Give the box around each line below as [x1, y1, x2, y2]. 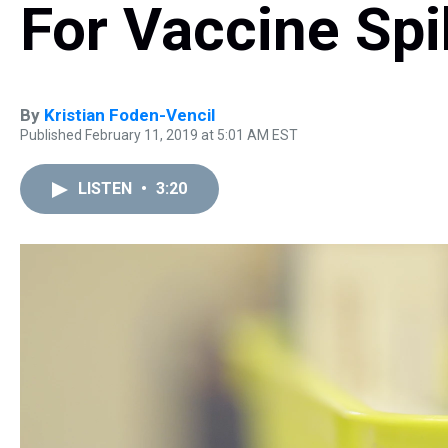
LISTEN [78, 179, 136, 198]
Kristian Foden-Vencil [44, 105, 215, 125]
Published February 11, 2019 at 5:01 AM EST [20, 127, 298, 143]
